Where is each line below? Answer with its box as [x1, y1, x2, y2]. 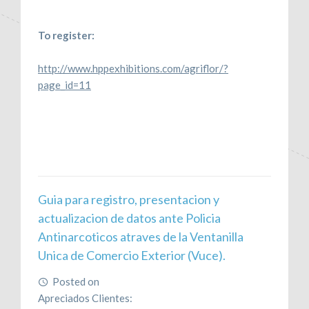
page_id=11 [38, 78, 91, 91]
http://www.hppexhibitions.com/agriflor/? [38, 61, 228, 74]
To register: [38, 28, 94, 41]
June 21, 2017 [101, 275, 166, 288]
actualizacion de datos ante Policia [38, 210, 221, 226]
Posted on [52, 275, 101, 288]
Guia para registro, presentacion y [38, 191, 219, 207]
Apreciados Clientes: [38, 291, 132, 304]
